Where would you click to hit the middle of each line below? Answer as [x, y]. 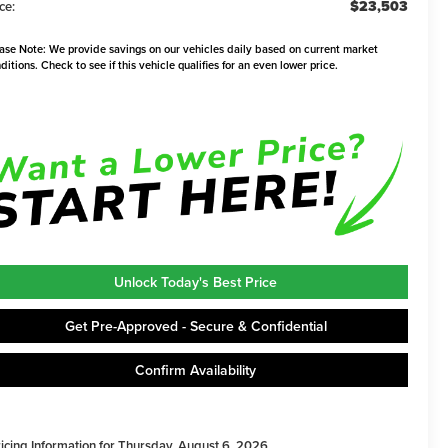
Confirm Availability [195, 370]
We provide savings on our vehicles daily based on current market [212, 49]
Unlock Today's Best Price [195, 282]
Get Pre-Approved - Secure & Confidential [195, 326]
